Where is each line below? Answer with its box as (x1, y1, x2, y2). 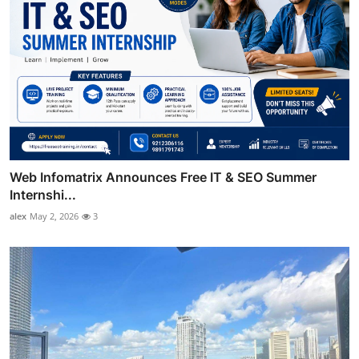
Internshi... (10, 186, 76, 203)
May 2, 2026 (30, 209, 79, 222)
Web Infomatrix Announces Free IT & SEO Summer (10, 168, 317, 185)
